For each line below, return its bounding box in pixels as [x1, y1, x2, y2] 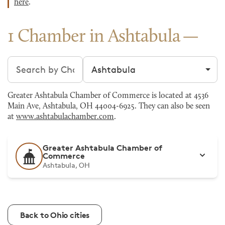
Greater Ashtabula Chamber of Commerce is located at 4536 [8, 92, 208, 100]
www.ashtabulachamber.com [16, 113, 114, 121]
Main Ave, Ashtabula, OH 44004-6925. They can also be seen [8, 102, 210, 110]
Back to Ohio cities [20, 210, 89, 220]
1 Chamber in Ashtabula [8, 28, 181, 46]
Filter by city [82, 57, 136, 68]
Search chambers [7, 57, 82, 68]
